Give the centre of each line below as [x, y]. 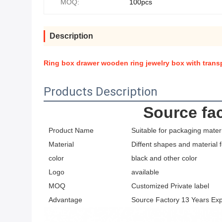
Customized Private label [170, 186]
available [145, 172]
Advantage [65, 200]
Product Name [71, 130]
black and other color [164, 158]
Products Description [101, 92]
